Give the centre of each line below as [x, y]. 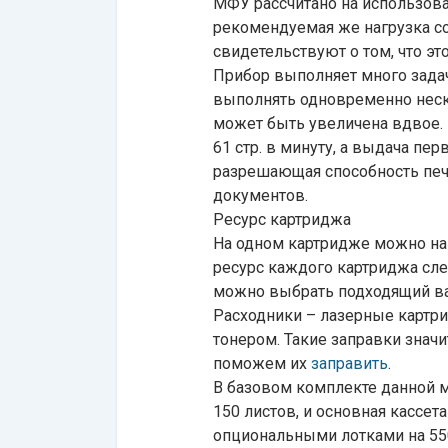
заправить [349, 363]
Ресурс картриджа [284, 219]
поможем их [262, 363]
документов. [262, 195]
